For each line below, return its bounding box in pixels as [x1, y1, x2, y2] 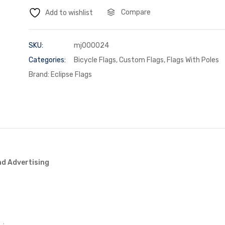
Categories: [28, 56, 66, 65]
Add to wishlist [45, 9, 93, 18]
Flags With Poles [166, 56, 219, 65]
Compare [121, 8, 151, 17]
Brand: [28, 70, 51, 79]
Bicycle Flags [73, 56, 116, 65]
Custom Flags [119, 56, 164, 65]
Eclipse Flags [50, 70, 92, 79]
